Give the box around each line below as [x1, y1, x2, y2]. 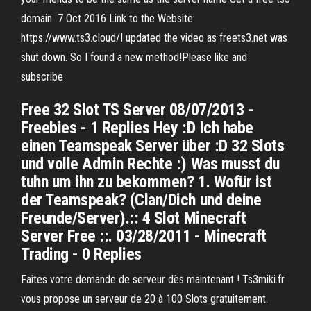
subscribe [21, 70, 66, 83]
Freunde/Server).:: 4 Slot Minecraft [21, 208, 246, 228]
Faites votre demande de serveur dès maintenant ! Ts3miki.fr [21, 273, 285, 286]
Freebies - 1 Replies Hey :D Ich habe [21, 118, 253, 137]
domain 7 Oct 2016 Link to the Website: [21, 12, 195, 25]
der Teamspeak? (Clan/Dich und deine [21, 190, 262, 210]
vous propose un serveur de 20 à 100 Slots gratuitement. [21, 292, 268, 305]
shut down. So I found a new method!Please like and [21, 51, 247, 64]
